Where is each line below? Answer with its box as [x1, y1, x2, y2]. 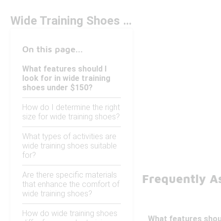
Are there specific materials [22, 170, 117, 180]
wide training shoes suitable [22, 141, 117, 151]
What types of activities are [22, 132, 116, 142]
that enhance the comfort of [22, 180, 119, 189]
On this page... [22, 44, 83, 55]
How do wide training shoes [22, 209, 117, 219]
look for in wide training [22, 74, 110, 83]
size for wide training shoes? [22, 112, 120, 122]
